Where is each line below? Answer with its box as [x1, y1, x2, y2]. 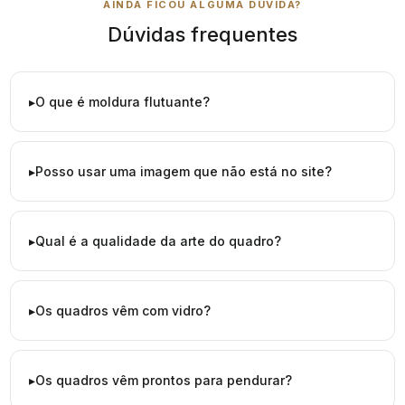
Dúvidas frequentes [108, 23, 297, 47]
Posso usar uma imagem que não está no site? [35, 164, 332, 180]
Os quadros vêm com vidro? [35, 303, 211, 319]
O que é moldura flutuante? [35, 94, 210, 110]
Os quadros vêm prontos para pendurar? [35, 372, 292, 389]
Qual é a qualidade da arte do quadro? [35, 233, 281, 250]
